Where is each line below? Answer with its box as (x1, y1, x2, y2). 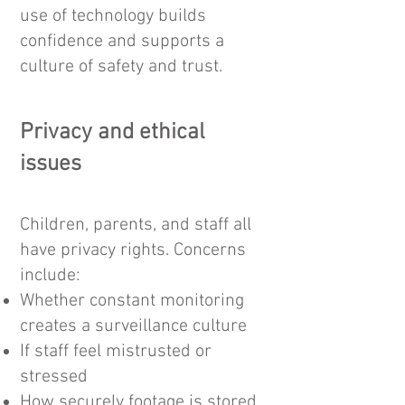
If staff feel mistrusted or (20, 341, 212, 363)
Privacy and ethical (20, 119, 205, 146)
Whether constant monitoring (20, 290, 244, 312)
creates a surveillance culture (20, 316, 247, 337)
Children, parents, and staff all (20, 214, 251, 236)
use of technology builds (20, 5, 206, 27)
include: (20, 265, 80, 287)
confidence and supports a (20, 31, 224, 52)
